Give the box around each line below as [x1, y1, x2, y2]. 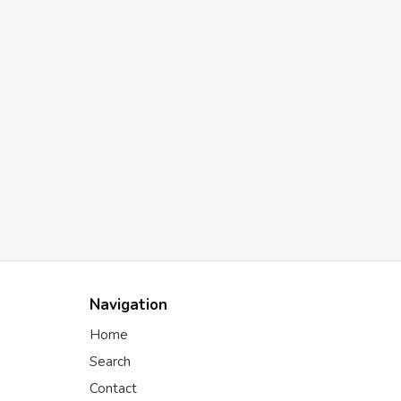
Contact [90, 380, 137, 397]
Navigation [90, 294, 167, 315]
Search [90, 353, 131, 371]
